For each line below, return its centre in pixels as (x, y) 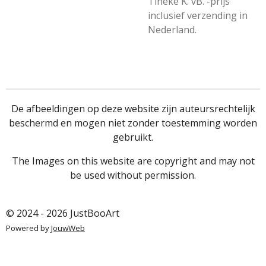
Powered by (28, 228)
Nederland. (172, 30)
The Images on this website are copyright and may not (133, 161)
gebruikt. (133, 137)
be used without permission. (133, 175)
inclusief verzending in (198, 15)
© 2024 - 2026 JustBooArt (63, 213)
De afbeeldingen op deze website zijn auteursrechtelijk (133, 109)
